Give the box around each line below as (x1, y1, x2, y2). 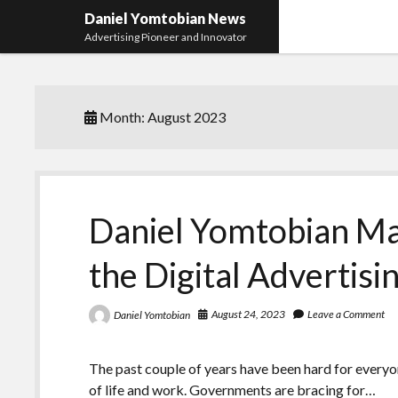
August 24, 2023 (211, 307, 286, 321)
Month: (97, 108, 148, 125)
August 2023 (147, 108, 227, 125)
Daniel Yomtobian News (84, 10, 247, 27)
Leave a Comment (307, 307, 386, 321)
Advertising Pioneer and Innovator (84, 30, 248, 44)
